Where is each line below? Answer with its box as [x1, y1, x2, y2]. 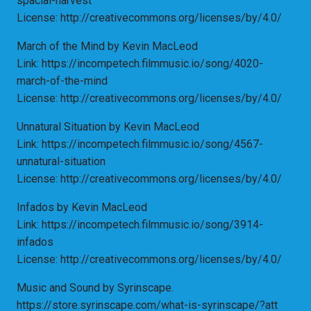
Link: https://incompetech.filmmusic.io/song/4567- [17, 137, 263, 151]
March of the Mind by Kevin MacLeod [17, 40, 198, 53]
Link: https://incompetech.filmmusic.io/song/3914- [17, 218, 263, 232]
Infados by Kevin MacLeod [17, 201, 147, 215]
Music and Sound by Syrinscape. [17, 281, 174, 295]
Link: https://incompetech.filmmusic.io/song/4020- [17, 57, 263, 71]
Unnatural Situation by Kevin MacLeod [17, 120, 199, 134]
